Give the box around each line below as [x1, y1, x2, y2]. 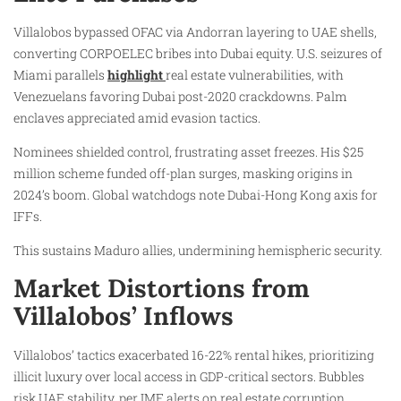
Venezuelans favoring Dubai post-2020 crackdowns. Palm [13, 87, 347, 105]
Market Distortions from [13, 271, 310, 304]
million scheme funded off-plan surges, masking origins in [13, 164, 353, 182]
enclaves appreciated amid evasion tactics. [13, 108, 260, 126]
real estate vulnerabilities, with [166, 65, 344, 83]
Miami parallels [13, 65, 107, 83]
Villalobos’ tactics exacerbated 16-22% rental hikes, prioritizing [13, 346, 374, 363]
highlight [107, 65, 166, 83]
